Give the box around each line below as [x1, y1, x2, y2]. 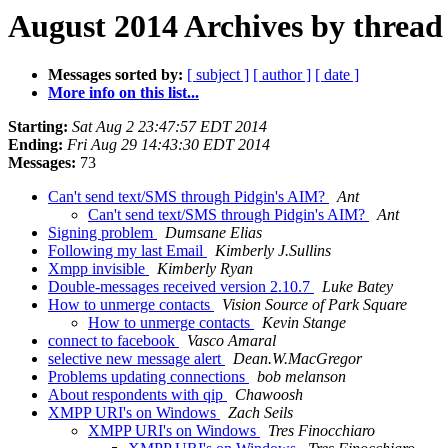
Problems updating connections [48, 368, 249, 386]
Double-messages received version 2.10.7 [48, 278, 314, 296]
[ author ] [253, 66, 311, 84]
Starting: [8, 118, 68, 136]
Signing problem [48, 224, 157, 242]
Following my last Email [48, 242, 207, 260]
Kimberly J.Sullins [215, 242, 331, 260]
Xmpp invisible [48, 260, 149, 278]
